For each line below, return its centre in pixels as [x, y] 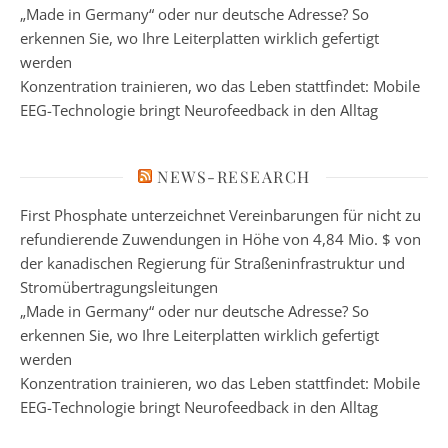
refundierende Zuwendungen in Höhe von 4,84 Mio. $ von [220, 239]
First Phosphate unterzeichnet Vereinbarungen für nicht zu [220, 215]
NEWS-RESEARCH [234, 176]
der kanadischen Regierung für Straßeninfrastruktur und [212, 263]
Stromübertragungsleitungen [119, 287]
